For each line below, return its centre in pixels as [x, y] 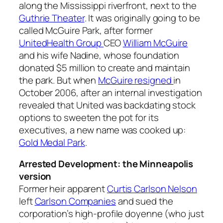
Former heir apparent [63, 189]
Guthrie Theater [52, 18]
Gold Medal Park [52, 142]
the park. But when [59, 80]
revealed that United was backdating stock [107, 105]
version [35, 176]
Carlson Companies [75, 201]
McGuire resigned [136, 80]
